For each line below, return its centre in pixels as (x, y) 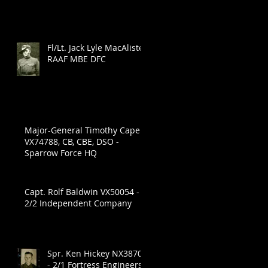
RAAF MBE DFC (77, 59)
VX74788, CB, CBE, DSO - (72, 142)
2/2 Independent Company (78, 203)
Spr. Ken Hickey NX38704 (97, 254)
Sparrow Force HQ (61, 153)
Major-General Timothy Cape (82, 130)
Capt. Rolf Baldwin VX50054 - (82, 192)
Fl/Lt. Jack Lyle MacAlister (97, 48)
